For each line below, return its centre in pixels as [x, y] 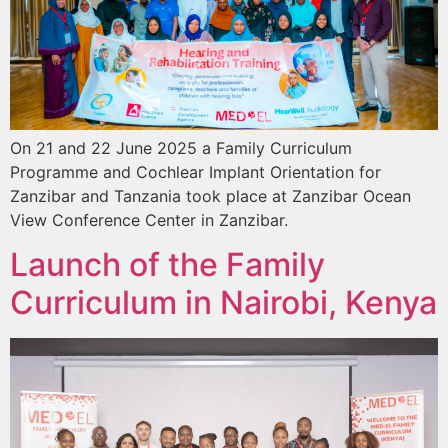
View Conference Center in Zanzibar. [149, 219]
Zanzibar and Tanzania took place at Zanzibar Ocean [210, 195]
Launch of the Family [167, 265]
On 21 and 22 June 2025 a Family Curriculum [181, 147]
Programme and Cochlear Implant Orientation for [195, 171]
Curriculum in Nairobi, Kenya [223, 303]
